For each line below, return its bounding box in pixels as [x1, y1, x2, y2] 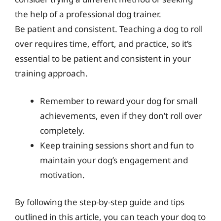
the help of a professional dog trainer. [15, 8, 161, 20]
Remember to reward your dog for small [40, 95, 197, 107]
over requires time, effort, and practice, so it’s [15, 38, 192, 49]
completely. [40, 124, 85, 136]
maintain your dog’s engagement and [40, 154, 188, 166]
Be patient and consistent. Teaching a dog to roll [15, 23, 203, 35]
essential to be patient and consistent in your [15, 53, 191, 64]
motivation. [40, 169, 85, 181]
